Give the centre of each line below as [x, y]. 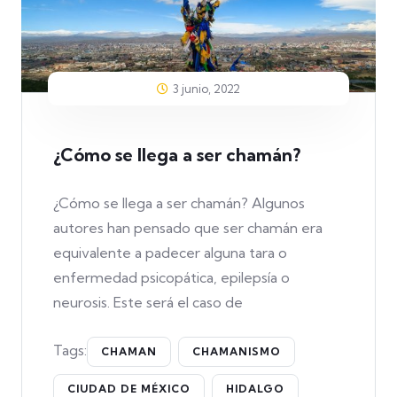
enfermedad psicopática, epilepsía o [171, 277]
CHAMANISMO [237, 351]
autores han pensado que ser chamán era [188, 227]
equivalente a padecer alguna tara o [170, 252]
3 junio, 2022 [206, 88]
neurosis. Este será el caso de [148, 302]
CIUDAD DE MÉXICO [129, 388]
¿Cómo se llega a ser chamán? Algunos [179, 202]
